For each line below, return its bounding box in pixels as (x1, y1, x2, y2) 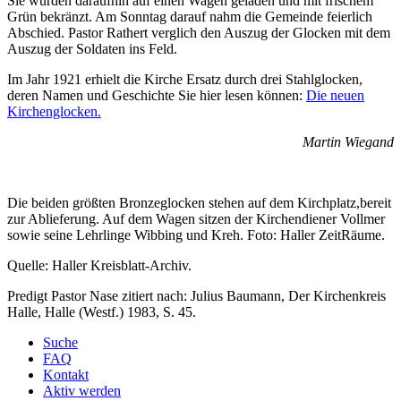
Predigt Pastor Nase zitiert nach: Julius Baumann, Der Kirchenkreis (7, 287, 386, 303)
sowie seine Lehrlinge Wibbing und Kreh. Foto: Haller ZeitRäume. (7, 226, 385, 243)
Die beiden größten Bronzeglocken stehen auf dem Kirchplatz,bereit (7, 194, 391, 210)
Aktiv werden (43, 382, 121, 398)
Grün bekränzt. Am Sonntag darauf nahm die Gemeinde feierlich (7, 8, 372, 24)
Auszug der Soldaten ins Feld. (7, 40, 177, 56)
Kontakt (43, 366, 89, 382)
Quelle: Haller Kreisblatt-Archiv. (7, 257, 192, 273)
